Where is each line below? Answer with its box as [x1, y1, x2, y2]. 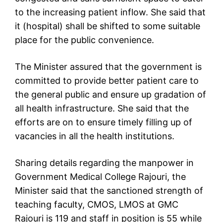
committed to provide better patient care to [15, 75, 199, 86]
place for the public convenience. [15, 35, 154, 46]
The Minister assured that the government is [15, 61, 202, 72]
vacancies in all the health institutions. [15, 131, 174, 142]
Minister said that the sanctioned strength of [15, 185, 203, 196]
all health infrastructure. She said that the [15, 103, 189, 114]
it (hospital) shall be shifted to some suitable [15, 21, 200, 32]
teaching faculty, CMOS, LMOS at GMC [15, 199, 178, 210]
